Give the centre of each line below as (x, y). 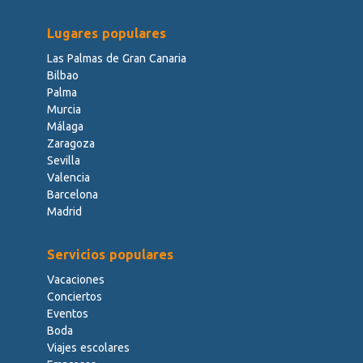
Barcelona (72, 195)
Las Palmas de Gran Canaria (116, 59)
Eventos (67, 314)
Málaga (65, 127)
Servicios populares (110, 255)
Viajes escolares (88, 348)
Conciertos (74, 297)
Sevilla (63, 161)
